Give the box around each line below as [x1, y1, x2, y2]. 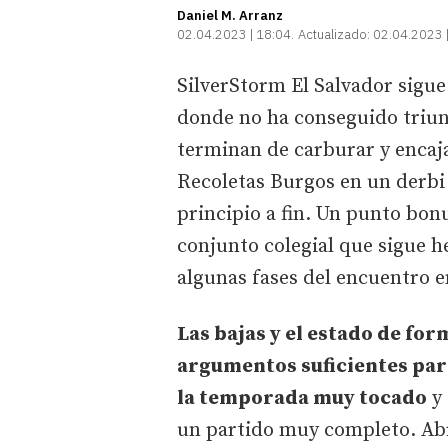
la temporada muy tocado [177, 385, 427, 411]
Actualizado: [298, 25, 370, 43]
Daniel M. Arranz [177, 6, 283, 24]
